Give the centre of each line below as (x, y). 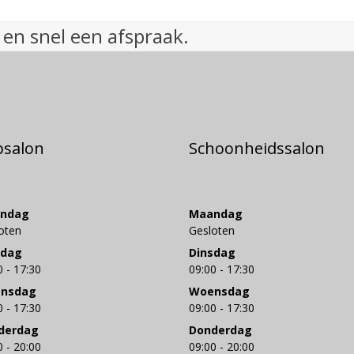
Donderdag (220, 330)
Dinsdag (212, 252)
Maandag (216, 213)
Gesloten (212, 230)
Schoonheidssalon (257, 148)
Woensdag (219, 291)
